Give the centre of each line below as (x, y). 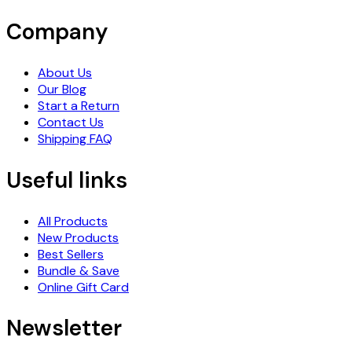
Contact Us (71, 123)
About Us (65, 73)
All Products (73, 221)
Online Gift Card (83, 287)
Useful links (67, 180)
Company (57, 32)
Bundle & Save (79, 270)
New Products (78, 237)
